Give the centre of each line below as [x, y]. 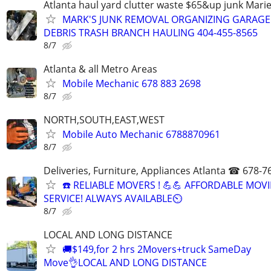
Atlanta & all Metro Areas [100, 69]
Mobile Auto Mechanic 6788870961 [141, 135]
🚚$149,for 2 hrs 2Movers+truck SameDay [157, 250]
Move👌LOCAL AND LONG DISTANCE [125, 263]
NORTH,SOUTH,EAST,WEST [104, 120]
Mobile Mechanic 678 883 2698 [132, 83]
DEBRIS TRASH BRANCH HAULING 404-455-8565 [151, 32]
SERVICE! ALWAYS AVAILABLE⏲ [113, 199]
